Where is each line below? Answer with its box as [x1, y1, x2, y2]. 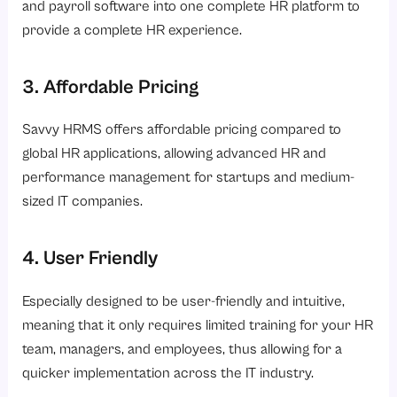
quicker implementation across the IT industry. [22, 364, 315, 382]
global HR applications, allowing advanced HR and [22, 145, 327, 163]
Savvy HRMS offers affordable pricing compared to [22, 121, 342, 139]
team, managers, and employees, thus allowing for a [22, 340, 343, 358]
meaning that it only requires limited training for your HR [22, 316, 374, 334]
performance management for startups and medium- [22, 169, 355, 187]
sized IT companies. [22, 193, 144, 211]
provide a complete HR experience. [22, 21, 243, 39]
